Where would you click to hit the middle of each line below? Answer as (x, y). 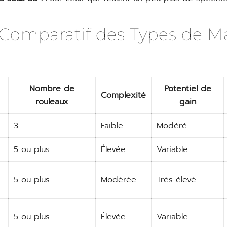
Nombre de (52, 89)
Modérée (119, 180)
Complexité (123, 95)
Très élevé (176, 180)
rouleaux (52, 102)
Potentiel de (187, 89)
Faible (112, 126)
